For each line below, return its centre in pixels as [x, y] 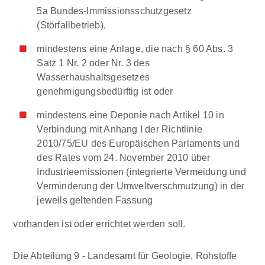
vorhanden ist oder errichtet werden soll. [99, 224]
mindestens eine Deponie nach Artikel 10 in [130, 115]
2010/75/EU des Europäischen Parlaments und [138, 143]
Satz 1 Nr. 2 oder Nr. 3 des [93, 63]
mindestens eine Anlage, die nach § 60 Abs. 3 [135, 49]
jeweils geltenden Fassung [95, 200]
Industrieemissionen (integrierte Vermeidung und [141, 172]
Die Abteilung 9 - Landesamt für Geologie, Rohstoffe [125, 256]
